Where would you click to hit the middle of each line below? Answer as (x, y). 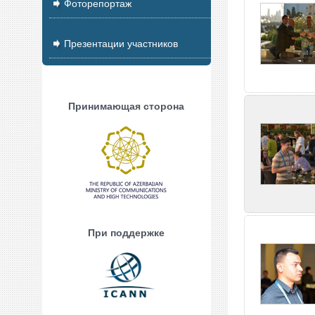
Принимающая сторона (126, 106)
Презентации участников (119, 44)
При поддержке (126, 233)
